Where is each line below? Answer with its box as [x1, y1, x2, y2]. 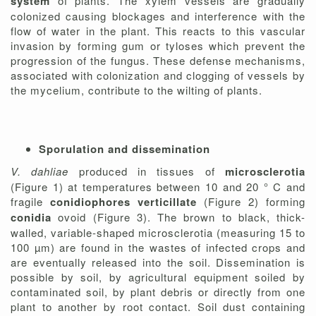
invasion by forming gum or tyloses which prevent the [11, 38, 305, 54]
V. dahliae [11, 164, 79, 179]
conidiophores [50, 194, 138, 210]
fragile [11, 194, 50, 209]
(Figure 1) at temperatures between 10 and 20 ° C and [11, 179, 305, 195]
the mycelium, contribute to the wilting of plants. [11, 83, 262, 98]
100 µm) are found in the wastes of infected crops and [11, 240, 305, 255]
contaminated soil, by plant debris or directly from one [11, 284, 305, 300]
